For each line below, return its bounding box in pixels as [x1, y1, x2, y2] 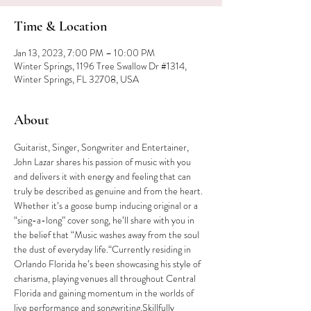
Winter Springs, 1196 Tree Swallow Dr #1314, [14, 59, 187, 73]
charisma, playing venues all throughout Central [14, 271, 198, 285]
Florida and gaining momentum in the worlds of [14, 286, 196, 300]
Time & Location [14, 18, 107, 35]
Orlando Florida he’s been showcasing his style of [14, 257, 203, 271]
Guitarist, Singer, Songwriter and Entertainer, [14, 140, 191, 154]
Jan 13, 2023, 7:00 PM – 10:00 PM [14, 46, 155, 60]
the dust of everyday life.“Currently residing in [14, 242, 193, 256]
